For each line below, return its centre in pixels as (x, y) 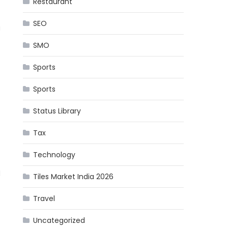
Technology (54, 155)
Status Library (57, 111)
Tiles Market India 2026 (74, 177)
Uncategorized (59, 220)
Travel (44, 198)
